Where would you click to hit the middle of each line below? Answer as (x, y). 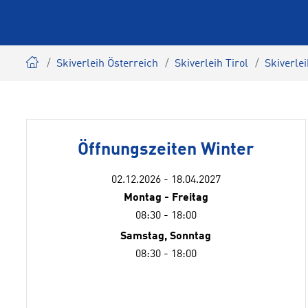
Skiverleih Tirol (211, 64)
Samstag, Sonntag (166, 236)
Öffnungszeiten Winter (166, 150)
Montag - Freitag (166, 198)
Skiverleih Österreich (107, 64)
